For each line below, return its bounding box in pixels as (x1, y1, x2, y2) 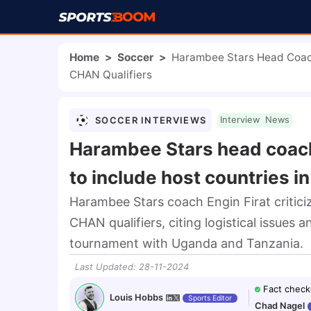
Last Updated (75, 262, 133, 272)
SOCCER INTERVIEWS (95, 114, 207, 126)
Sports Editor (188, 293, 232, 302)
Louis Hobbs (110, 292, 163, 303)
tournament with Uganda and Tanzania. (69, 236, 303, 251)
